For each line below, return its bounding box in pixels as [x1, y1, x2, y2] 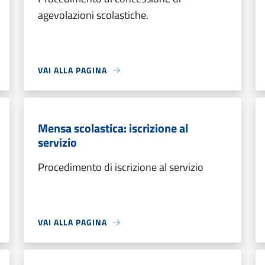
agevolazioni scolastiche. [38, 7, 148, 23]
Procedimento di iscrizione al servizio [38, 159, 203, 175]
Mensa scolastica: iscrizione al [38, 119, 188, 137]
